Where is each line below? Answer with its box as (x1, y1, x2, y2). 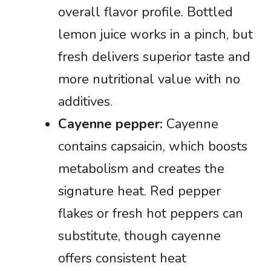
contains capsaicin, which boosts (58, 137, 247, 155)
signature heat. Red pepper (58, 182, 221, 200)
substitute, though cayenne (58, 227, 221, 245)
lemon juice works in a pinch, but (58, 25, 253, 44)
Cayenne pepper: (58, 115, 163, 133)
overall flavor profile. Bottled (58, 3, 233, 21)
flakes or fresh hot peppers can (58, 204, 243, 223)
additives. (58, 93, 113, 111)
